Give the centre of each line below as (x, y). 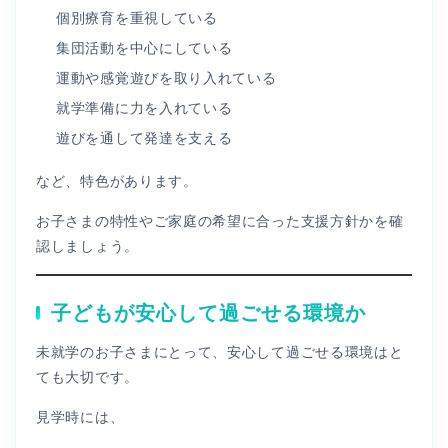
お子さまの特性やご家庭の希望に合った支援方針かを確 (220, 220)
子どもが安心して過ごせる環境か (208, 312)
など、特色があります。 (117, 180)
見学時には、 (80, 416)
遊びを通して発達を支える (144, 137)
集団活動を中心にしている (144, 47)
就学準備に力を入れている (144, 107)
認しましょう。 (87, 245)
